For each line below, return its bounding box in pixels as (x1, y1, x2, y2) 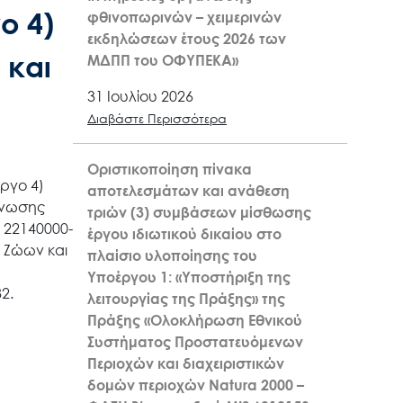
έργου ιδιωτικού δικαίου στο (87, 225, 282, 244)
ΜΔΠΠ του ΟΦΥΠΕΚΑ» (87, 51, 238, 70)
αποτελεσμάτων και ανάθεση (87, 182, 290, 201)
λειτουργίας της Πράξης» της (87, 290, 285, 309)
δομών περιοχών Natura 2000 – (87, 376, 304, 395)
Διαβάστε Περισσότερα (87, 111, 227, 127)
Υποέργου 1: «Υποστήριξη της (87, 268, 291, 287)
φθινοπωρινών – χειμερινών (87, 8, 282, 27)
